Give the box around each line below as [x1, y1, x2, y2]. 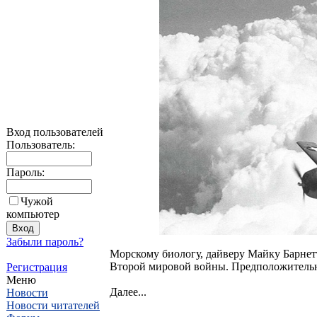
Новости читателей [6, 299, 100, 311]
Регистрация [6, 261, 67, 273]
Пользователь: [6, 139, 75, 151]
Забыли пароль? [6, 236, 83, 248]
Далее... [110, 285, 146, 298]
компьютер [6, 208, 59, 220]
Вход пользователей [6, 126, 103, 138]
